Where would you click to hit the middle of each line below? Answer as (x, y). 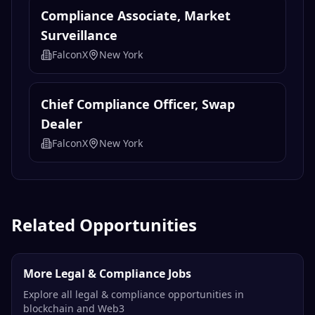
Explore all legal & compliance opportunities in (134, 295)
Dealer (62, 124)
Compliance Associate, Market (136, 16)
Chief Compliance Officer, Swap (138, 104)
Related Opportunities (104, 225)
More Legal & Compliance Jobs (107, 274)
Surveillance (79, 36)
